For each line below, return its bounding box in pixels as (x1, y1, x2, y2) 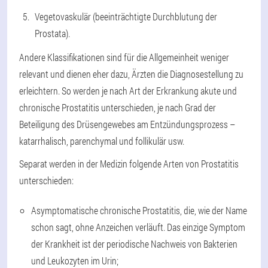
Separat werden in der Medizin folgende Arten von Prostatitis (19, 157, 239, 170)
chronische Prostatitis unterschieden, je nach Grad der (19, 100, 216, 114)
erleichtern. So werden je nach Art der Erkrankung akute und (19, 84, 237, 97)
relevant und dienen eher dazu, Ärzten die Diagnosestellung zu (19, 67, 243, 80)
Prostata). (35, 26, 70, 39)
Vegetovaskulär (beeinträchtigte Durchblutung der (35, 10, 217, 23)
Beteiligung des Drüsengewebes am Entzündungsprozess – (19, 117, 235, 130)
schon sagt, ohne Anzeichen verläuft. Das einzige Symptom (31, 220, 245, 233)
